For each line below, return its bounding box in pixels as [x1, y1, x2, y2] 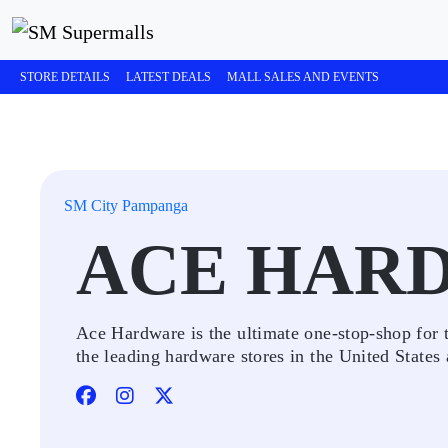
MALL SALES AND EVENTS [227, 70, 379, 84]
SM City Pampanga [64, 197, 188, 214]
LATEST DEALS [126, 70, 211, 84]
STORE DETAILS [20, 70, 110, 84]
